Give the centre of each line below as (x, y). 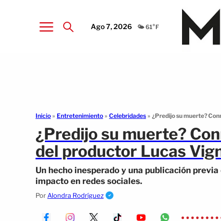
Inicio (43, 116)
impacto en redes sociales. (89, 181)
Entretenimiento (80, 116)
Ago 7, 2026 (111, 26)
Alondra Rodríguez (75, 195)
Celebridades (128, 116)
